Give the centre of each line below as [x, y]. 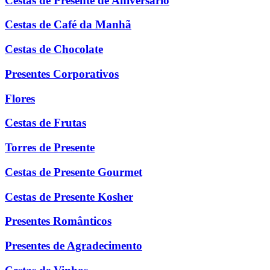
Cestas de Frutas [46, 123]
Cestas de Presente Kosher [69, 196]
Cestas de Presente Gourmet [74, 172]
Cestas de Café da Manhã [68, 25]
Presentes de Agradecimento [74, 245]
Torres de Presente [50, 148]
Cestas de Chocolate [54, 49]
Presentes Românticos [58, 221]
